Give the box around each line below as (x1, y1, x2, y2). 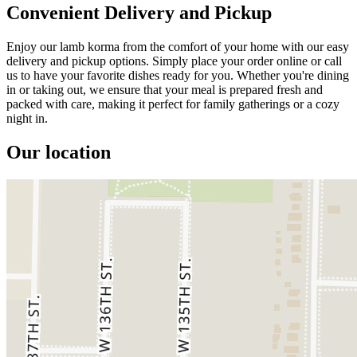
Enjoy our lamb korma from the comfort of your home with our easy (6, 39, 349, 53)
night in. (6, 111, 48, 125)
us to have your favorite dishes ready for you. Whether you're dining (6, 68, 349, 82)
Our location (6, 141, 111, 163)
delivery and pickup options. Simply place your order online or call (6, 53, 342, 68)
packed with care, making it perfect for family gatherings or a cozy (6, 96, 339, 111)
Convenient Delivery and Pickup (6, 2, 272, 23)
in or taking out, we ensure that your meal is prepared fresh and (6, 82, 323, 96)
